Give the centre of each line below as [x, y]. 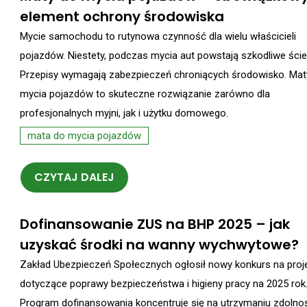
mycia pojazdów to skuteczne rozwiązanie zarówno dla [145, 94]
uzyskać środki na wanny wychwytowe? [159, 244]
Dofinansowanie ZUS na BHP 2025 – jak [155, 224]
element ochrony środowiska [122, 17]
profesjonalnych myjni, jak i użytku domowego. [124, 113]
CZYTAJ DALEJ [74, 177]
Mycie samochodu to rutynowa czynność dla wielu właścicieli [158, 37]
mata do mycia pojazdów [84, 136]
